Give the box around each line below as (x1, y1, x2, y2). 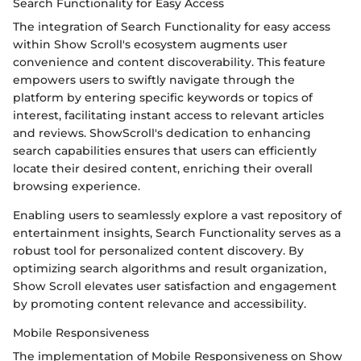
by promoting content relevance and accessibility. (13, 297, 306, 312)
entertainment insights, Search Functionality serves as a (13, 226, 341, 241)
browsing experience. (13, 179, 140, 194)
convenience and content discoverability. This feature (13, 55, 326, 70)
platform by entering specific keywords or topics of (13, 90, 313, 106)
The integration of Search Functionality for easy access (13, 19, 330, 35)
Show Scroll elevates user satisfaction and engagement (13, 279, 337, 294)
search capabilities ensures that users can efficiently (13, 143, 317, 159)
